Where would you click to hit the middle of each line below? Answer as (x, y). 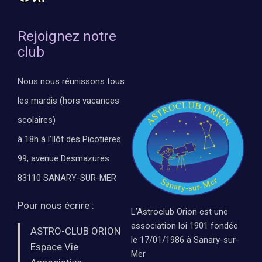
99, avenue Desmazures (64, 159)
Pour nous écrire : (56, 206)
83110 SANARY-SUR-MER (67, 178)
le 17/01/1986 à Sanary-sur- (185, 239)
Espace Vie (54, 247)
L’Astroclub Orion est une (180, 211)
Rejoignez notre (67, 37)
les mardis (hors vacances (69, 101)
